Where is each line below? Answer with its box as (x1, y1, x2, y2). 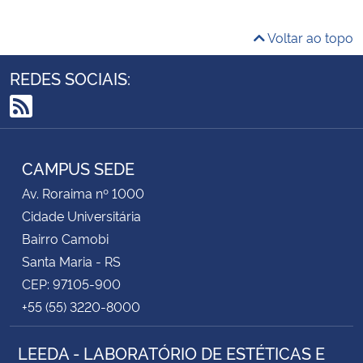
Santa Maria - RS (22, 251, 121, 270)
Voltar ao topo (265, 28, 353, 46)
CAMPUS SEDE (22, 156, 135, 179)
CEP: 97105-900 (22, 274, 121, 293)
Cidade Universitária (22, 206, 141, 224)
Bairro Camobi (22, 228, 109, 247)
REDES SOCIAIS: (10, 66, 130, 89)
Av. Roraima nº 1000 (22, 183, 144, 202)
